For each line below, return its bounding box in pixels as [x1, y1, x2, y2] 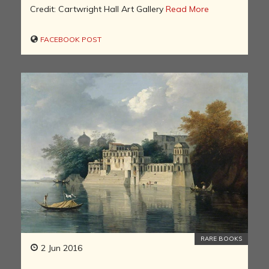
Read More [166, 3, 209, 14]
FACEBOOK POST [38, 34, 101, 44]
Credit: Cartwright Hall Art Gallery [30, 3, 166, 14]
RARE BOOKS [201, 234, 242, 243]
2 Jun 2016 [38, 242, 82, 253]
